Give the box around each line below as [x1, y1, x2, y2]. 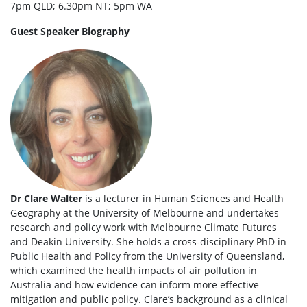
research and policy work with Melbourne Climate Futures [10, 221, 277, 234]
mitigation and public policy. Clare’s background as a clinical [10, 293, 288, 306]
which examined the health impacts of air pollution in [10, 264, 257, 277]
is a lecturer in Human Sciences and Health [82, 192, 284, 205]
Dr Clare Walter [10, 192, 82, 205]
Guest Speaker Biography [10, 25, 130, 38]
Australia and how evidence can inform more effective [10, 278, 259, 291]
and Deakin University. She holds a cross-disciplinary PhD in [10, 235, 286, 248]
